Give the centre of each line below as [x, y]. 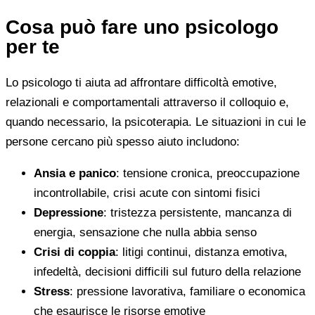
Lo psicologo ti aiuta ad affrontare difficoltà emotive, [141, 83]
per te [33, 47]
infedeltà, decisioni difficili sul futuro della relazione [167, 272]
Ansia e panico [75, 174]
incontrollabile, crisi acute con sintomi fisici [147, 193]
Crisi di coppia [75, 252]
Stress [52, 292]
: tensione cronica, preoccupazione [208, 174]
